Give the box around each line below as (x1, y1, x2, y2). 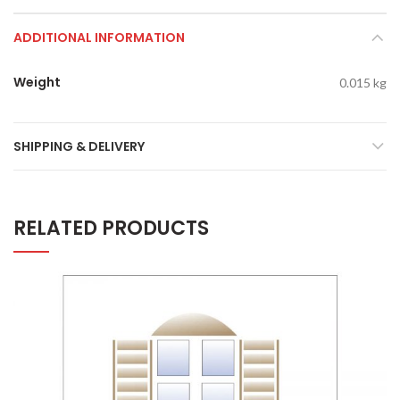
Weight (13, 73, 61, 91)
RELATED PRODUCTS (13, 214, 209, 242)
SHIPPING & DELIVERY (13, 137, 145, 155)
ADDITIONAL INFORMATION (13, 29, 185, 46)
